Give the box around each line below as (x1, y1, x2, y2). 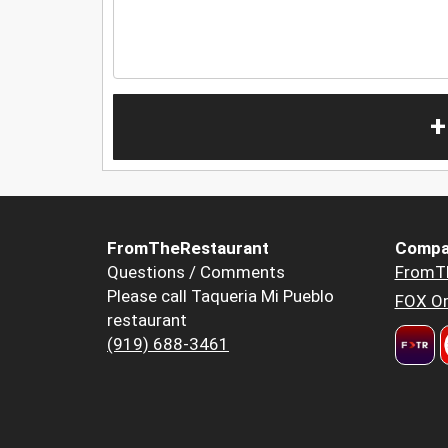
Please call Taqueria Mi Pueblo (107, 286, 334, 307)
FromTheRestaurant (107, 238, 269, 259)
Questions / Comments (107, 262, 285, 283)
